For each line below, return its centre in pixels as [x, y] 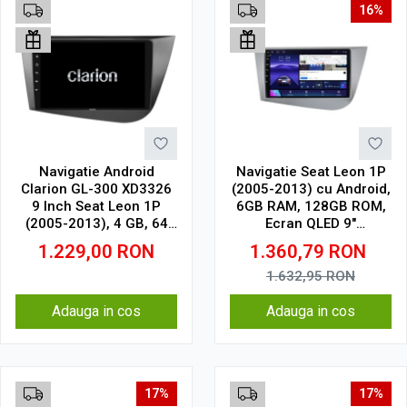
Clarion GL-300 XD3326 [96, 189]
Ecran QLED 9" [311, 223]
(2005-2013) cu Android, [311, 189]
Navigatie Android [96, 172]
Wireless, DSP [311, 258]
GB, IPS [96, 241]
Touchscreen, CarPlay [311, 241]
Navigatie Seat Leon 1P [311, 172]
